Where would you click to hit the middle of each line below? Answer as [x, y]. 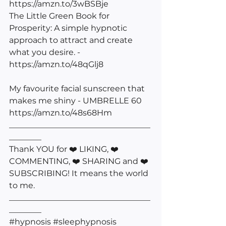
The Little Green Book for [60, 16]
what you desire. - [46, 52]
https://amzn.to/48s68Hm [61, 112]
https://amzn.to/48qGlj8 [56, 64]
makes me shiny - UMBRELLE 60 [76, 100]
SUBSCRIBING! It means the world [80, 173]
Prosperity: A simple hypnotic [69, 28]
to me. [23, 185]
